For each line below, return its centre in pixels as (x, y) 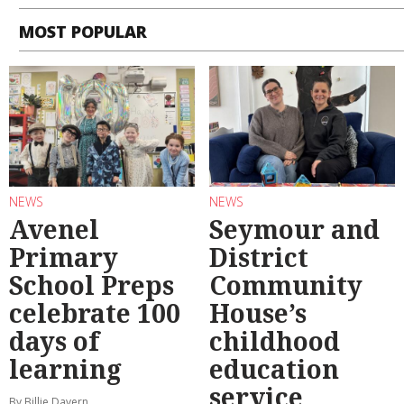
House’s (258, 313)
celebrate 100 (95, 313)
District (259, 257)
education (274, 369)
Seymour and (294, 230)
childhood (275, 341)
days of (54, 341)
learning (65, 369)
